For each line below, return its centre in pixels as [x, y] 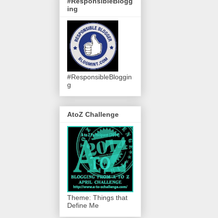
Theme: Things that [97, 198]
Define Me [83, 206]
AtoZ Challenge [93, 115]
